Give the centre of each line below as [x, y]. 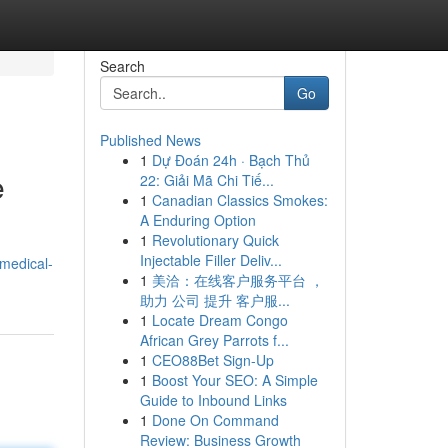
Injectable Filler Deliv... [210, 260]
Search [122, 66]
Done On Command [215, 420]
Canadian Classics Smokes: [239, 200]
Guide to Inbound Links [213, 400]
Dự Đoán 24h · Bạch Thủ [230, 160]
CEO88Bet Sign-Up [212, 360]
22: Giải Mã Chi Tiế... [206, 180]
